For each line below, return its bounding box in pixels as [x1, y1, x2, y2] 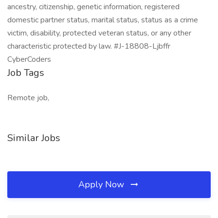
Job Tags [7, 66, 44, 79]
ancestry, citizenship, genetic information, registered [7, 1, 180, 12]
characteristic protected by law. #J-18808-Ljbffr [7, 41, 170, 52]
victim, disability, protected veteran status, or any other [7, 28, 191, 38]
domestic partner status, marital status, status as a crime [7, 15, 198, 25]
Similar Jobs [7, 131, 60, 145]
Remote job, [7, 92, 49, 103]
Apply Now [78, 179, 127, 190]
